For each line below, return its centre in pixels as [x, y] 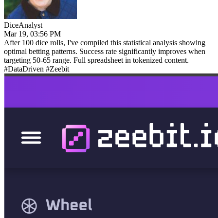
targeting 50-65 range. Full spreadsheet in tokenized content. [96, 60]
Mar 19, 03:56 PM [32, 34]
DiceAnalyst [23, 25]
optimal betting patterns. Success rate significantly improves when [105, 51]
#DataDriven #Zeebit [36, 69]
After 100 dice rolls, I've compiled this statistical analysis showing [105, 42]
